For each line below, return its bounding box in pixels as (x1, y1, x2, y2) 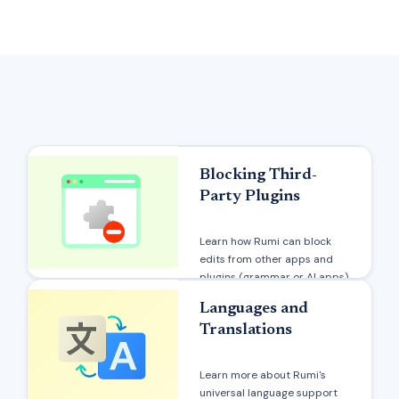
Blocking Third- (199, 167, 317, 183)
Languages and (199, 300, 308, 317)
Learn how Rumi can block (199, 233, 331, 248)
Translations (199, 322, 292, 338)
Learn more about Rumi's (199, 367, 326, 382)
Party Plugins (199, 188, 300, 205)
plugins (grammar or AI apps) (199, 269, 348, 284)
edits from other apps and (199, 251, 333, 266)
